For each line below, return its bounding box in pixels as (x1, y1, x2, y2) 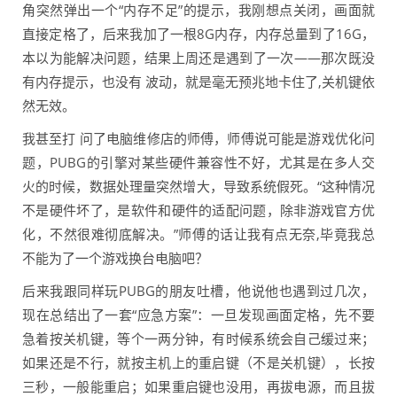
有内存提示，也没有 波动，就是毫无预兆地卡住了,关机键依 (22, 73, 375, 91)
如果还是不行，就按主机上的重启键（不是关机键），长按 (22, 354, 375, 372)
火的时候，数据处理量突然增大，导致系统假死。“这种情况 (22, 177, 375, 196)
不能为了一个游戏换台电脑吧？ (22, 249, 208, 268)
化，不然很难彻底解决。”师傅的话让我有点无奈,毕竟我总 (22, 225, 375, 244)
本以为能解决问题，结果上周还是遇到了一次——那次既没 (22, 49, 375, 67)
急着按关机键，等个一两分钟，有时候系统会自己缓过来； (22, 330, 375, 348)
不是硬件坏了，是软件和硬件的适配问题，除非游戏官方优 (22, 201, 375, 220)
